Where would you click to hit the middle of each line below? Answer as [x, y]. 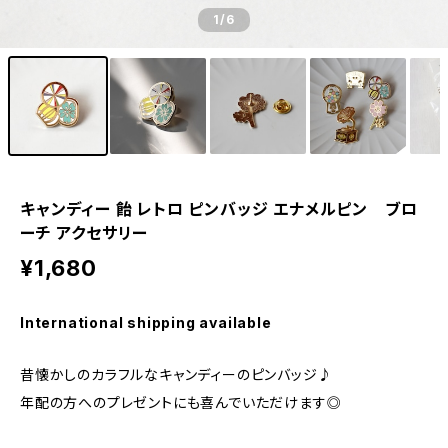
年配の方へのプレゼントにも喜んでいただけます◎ [181, 402]
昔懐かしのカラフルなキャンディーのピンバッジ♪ [176, 374]
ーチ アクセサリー [93, 233]
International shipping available [146, 322]
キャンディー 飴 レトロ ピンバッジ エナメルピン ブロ [219, 209]
